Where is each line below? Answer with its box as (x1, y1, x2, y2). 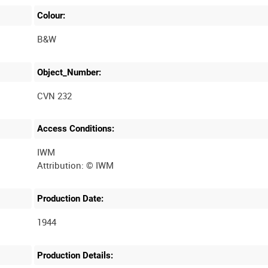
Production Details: (37, 249, 114, 261)
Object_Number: (37, 66, 102, 78)
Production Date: (37, 193, 104, 204)
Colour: (37, 10, 66, 22)
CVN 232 (37, 89, 72, 102)
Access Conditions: (37, 123, 115, 135)
